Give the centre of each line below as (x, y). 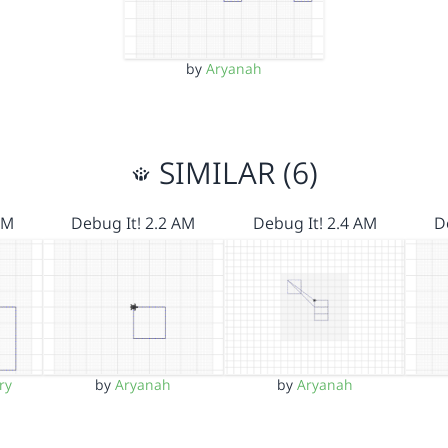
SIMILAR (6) (234, 172)
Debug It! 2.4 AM (314, 222)
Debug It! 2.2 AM (133, 222)
